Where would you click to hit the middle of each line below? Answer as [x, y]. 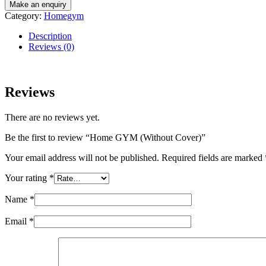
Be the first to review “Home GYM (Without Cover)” [105, 138]
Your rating [27, 178]
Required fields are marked [213, 158]
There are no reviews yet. [52, 118]
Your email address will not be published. [82, 158]
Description [50, 36]
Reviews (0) [51, 47]
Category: [24, 16]
